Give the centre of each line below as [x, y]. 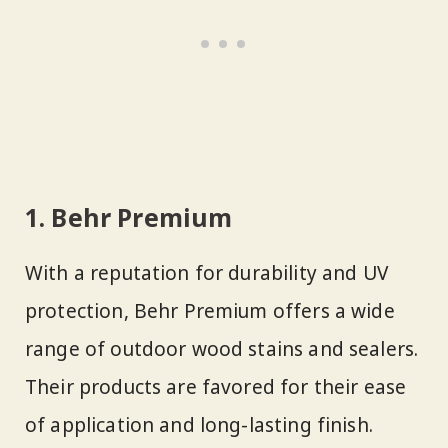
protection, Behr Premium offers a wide [210, 310]
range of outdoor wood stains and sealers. [222, 348]
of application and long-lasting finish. [199, 424]
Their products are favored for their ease [216, 386]
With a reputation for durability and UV [206, 272]
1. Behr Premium [129, 217]
